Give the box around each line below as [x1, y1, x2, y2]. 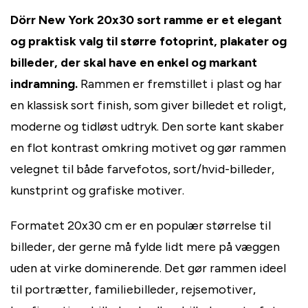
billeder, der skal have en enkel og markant [10, 55, 257, 71]
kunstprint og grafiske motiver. [10, 183, 184, 199]
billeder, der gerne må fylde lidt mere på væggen [10, 239, 280, 255]
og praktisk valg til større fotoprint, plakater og [10, 34, 287, 49]
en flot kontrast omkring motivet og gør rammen [10, 140, 286, 156]
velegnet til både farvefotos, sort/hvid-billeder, [10, 162, 274, 177]
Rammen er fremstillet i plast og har [78, 76, 282, 92]
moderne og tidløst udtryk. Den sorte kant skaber [10, 119, 284, 135]
